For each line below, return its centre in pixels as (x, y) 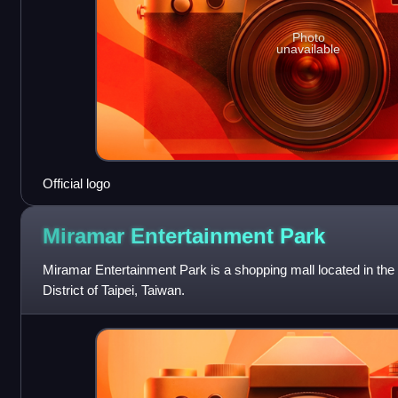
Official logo (76, 184)
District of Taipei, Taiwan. (113, 291)
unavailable (309, 48)
